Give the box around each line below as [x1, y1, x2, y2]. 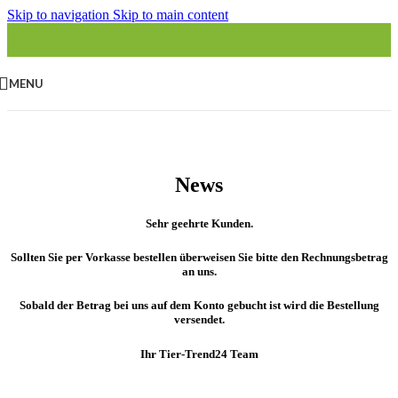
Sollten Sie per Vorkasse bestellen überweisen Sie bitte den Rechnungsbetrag [10, 251, 388, 265]
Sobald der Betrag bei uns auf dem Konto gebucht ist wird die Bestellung [19, 298, 379, 313]
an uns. [181, 265, 217, 279]
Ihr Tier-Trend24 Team [139, 346, 259, 361]
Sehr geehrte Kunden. [145, 217, 253, 231]
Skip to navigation [7, 7, 113, 22]
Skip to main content [113, 7, 228, 22]
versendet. [173, 313, 225, 327]
